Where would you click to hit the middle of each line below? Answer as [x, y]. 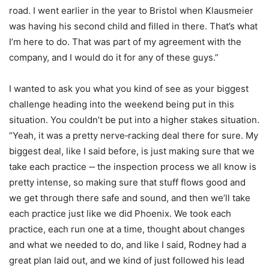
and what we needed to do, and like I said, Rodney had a [128, 244]
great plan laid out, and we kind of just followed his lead [127, 260]
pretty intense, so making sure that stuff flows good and [127, 182]
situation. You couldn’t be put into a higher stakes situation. [134, 119]
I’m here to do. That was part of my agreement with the [125, 41]
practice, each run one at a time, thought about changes [127, 229]
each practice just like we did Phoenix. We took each [120, 213]
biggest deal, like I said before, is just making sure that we [132, 151]
